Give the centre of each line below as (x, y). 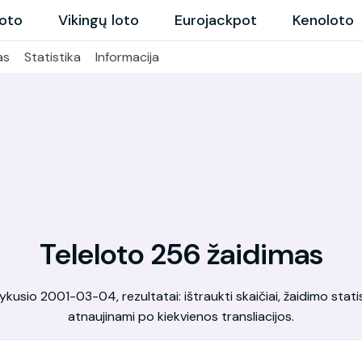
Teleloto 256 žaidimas (181, 254)
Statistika (53, 57)
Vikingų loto (99, 20)
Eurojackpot (216, 20)
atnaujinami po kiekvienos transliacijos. (181, 316)
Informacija (127, 57)
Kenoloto (323, 20)
